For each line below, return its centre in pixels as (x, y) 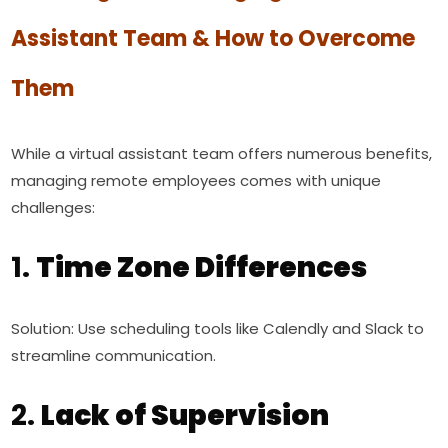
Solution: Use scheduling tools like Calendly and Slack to (218, 328)
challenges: (53, 207)
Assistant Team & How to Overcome (213, 38)
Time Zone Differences (202, 267)
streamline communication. (114, 355)
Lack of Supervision (185, 415)
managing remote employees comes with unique (196, 180)
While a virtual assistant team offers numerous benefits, (222, 153)
